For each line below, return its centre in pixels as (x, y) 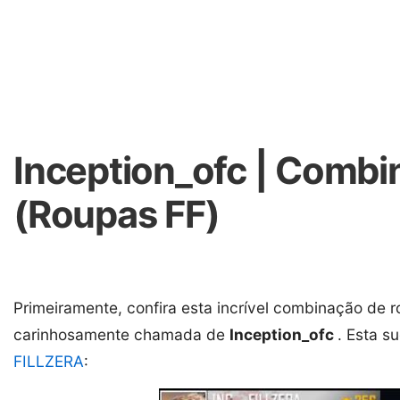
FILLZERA (49, 361)
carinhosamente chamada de (121, 334)
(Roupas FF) (117, 214)
